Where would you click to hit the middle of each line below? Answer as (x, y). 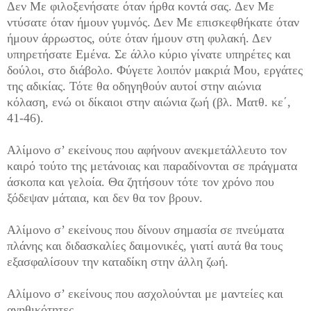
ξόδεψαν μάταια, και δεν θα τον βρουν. (105, 198)
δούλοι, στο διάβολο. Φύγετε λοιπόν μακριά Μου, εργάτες (155, 70)
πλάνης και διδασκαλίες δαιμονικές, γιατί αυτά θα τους (145, 246)
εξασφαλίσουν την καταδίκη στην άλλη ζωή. (118, 262)
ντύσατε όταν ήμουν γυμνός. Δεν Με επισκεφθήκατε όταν (153, 23)
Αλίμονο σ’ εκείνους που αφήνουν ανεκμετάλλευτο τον (147, 150)
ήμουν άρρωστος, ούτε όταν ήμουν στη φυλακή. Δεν (139, 39)
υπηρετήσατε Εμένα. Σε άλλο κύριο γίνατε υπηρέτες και (149, 54)
